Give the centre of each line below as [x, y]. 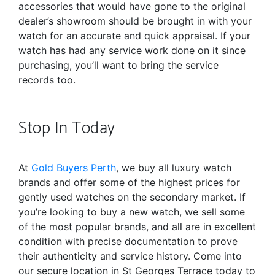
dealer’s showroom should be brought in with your [135, 21]
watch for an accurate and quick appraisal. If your [134, 36]
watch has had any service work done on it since [132, 51]
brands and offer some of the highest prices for [129, 183]
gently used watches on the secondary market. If [132, 197]
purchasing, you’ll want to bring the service [118, 65]
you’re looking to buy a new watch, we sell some [132, 212]
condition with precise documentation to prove [128, 242]
